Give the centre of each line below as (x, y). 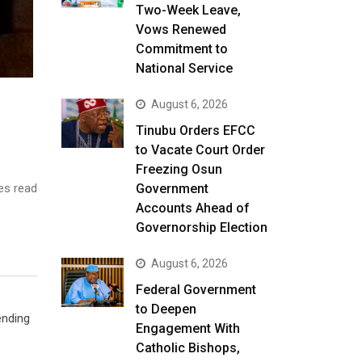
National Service (184, 68)
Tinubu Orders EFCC (195, 130)
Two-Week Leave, (188, 10)
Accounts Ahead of (192, 208)
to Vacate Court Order (200, 150)
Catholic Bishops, (187, 348)
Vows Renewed (181, 29)
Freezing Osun (179, 169)
